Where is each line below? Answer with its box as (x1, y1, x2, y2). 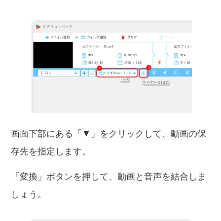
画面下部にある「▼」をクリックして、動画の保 (11, 129, 207, 139)
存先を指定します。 (11, 147, 91, 156)
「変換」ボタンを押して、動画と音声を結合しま (11, 172, 207, 182)
